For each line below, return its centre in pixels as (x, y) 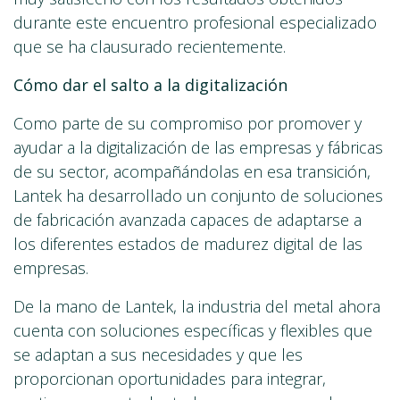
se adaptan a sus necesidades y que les (158, 355)
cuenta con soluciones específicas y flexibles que (193, 331)
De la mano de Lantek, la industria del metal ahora (197, 307)
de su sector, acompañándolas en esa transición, (192, 172)
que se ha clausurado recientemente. (150, 47)
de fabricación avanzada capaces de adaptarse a (187, 220)
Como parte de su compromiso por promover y (187, 124)
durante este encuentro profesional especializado (195, 23)
